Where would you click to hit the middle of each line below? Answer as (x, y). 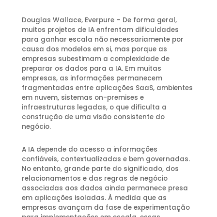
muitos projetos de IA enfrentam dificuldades (100, 30)
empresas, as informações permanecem (92, 78)
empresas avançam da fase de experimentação (106, 208)
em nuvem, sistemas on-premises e (83, 98)
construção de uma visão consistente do (93, 117)
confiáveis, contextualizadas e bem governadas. (106, 159)
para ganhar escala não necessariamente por (102, 40)
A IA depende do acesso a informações (89, 150)
